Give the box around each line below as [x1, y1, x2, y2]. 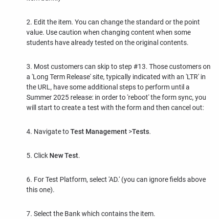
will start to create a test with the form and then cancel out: [26, 104, 204, 111]
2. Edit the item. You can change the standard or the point [26, 18, 200, 26]
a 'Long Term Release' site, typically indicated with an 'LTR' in [26, 73, 206, 81]
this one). [26, 186, 55, 194]
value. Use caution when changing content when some [26, 28, 191, 36]
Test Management [70, 128, 127, 135]
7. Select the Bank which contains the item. [26, 210, 155, 218]
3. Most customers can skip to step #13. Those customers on [26, 63, 211, 70]
